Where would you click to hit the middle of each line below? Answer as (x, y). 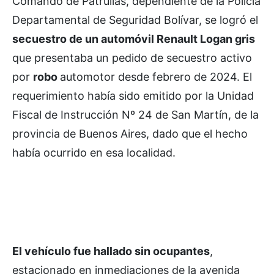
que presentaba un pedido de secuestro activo (132, 57)
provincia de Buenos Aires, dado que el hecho (130, 133)
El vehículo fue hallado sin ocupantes (111, 251)
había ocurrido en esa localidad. (94, 152)
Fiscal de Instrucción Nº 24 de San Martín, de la (135, 114)
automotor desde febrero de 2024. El (156, 76)
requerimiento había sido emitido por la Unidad (133, 95)
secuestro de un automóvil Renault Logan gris (134, 39)
